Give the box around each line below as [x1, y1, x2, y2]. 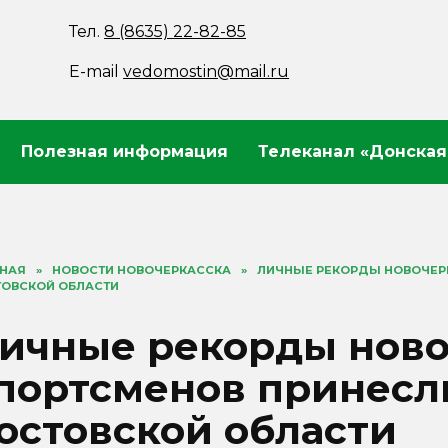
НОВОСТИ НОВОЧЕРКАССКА [52, 263, 231, 277]
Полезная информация [21, 142, 228, 161]
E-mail [69, 62, 124, 81]
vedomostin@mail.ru [123, 62, 290, 81]
